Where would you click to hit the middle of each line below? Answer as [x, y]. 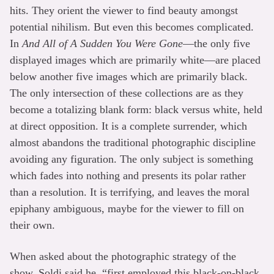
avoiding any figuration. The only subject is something [131, 159]
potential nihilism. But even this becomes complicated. [132, 27]
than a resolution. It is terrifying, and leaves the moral [130, 192]
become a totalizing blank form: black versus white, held [136, 109]
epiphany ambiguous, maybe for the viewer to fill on [127, 209]
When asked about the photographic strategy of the [123, 256]
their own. [32, 225]
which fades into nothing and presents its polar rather [128, 176]
